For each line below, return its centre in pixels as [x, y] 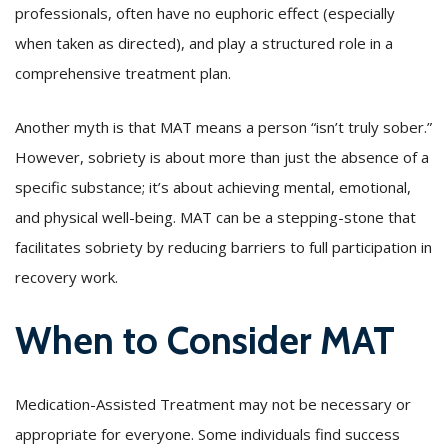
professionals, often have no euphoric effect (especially [205, 12]
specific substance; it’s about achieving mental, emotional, [213, 186]
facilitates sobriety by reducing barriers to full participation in [223, 246]
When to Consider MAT [205, 340]
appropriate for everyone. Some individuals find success [207, 433]
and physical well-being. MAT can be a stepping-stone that [215, 216]
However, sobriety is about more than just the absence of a [222, 156]
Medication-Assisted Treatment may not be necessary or [213, 403]
